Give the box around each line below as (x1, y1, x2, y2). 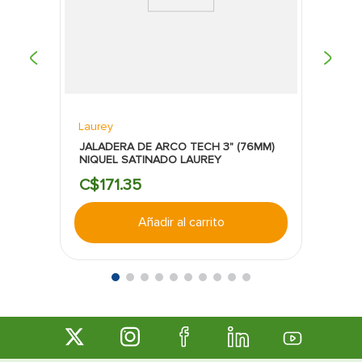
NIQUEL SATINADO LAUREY (79, 152, 222, 166)
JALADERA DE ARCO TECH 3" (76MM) (79, 139, 276, 154)
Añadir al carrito (137, 213, 225, 230)
